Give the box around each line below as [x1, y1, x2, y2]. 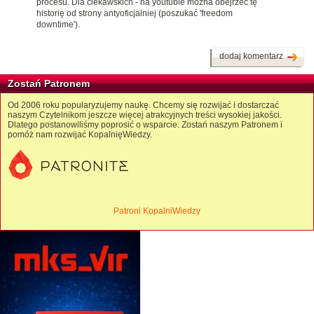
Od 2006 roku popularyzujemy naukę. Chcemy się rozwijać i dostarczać [8, 100, 279, 111]
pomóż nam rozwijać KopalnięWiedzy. [8, 130, 152, 140]
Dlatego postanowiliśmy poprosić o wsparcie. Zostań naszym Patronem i [8, 120, 282, 130]
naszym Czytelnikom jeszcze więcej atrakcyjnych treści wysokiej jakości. [8, 110, 282, 121]
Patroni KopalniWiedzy [114, 206, 200, 217]
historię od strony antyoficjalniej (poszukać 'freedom [36, 8, 233, 19]
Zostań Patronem [8, 78, 90, 90]
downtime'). [36, 20, 80, 30]
